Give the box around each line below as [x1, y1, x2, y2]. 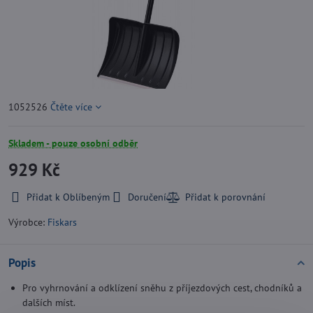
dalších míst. [22, 296, 75, 309]
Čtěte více [50, 101, 92, 113]
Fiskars [48, 216, 77, 228]
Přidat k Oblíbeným [27, 191, 110, 203]
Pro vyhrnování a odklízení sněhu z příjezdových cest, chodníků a [22, 282, 302, 294]
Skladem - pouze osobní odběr [8, 137, 138, 150]
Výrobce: [8, 216, 48, 228]
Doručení [128, 191, 166, 203]
